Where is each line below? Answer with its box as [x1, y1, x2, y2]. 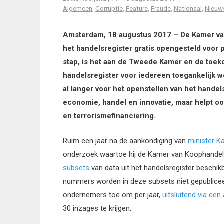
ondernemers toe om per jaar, [62, 190, 162, 199]
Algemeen [62, 4, 92, 13]
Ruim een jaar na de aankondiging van [62, 136, 188, 145]
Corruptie [95, 4, 123, 13]
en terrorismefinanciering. [62, 111, 156, 121]
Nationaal [173, 4, 202, 13]
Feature [125, 4, 148, 13]
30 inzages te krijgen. [62, 203, 131, 213]
